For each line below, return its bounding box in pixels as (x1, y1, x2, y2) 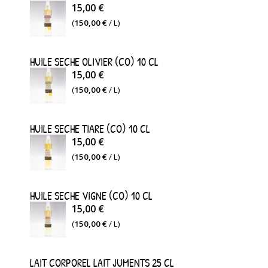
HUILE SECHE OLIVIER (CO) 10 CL (30, 54, 159, 69)
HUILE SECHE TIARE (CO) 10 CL (30, 121, 150, 136)
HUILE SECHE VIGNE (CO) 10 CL (30, 188, 153, 203)
